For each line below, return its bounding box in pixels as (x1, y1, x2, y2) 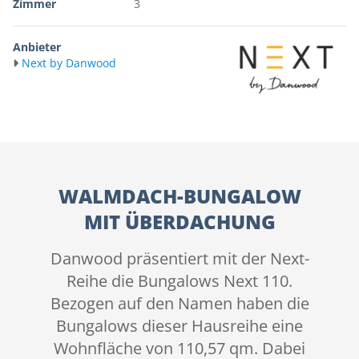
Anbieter (13, 39, 61, 54)
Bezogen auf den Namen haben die (50, 292, 309, 315)
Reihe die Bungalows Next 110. (67, 270, 292, 292)
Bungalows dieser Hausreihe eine (56, 315, 303, 337)
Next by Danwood (22, 55, 116, 71)
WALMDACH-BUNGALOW (58, 183, 301, 210)
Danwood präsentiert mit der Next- (50, 248, 309, 270)
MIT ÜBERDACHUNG (83, 208, 276, 236)
